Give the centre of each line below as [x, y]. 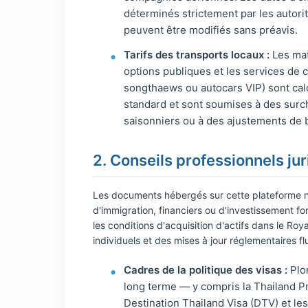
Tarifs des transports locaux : [197, 55]
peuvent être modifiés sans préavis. [211, 30]
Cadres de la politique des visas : [206, 270]
